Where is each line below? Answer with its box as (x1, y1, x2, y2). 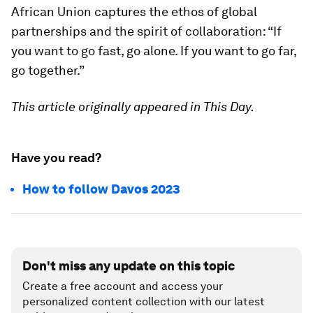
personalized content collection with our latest (22, 294, 265, 308)
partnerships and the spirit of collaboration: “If (11, 23, 282, 38)
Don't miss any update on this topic (22, 258, 235, 273)
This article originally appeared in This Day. (11, 99, 254, 114)
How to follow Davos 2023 (22, 181, 180, 196)
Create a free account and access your (22, 279, 223, 293)
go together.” (11, 62, 85, 78)
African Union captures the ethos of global (11, 3, 257, 19)
